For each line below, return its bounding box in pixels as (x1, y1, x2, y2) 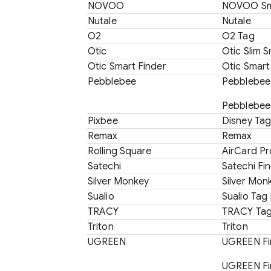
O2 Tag (222, 30, 255, 42)
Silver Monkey (88, 175, 149, 188)
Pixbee (88, 115, 118, 127)
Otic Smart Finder (88, 60, 166, 73)
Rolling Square (88, 145, 152, 157)
